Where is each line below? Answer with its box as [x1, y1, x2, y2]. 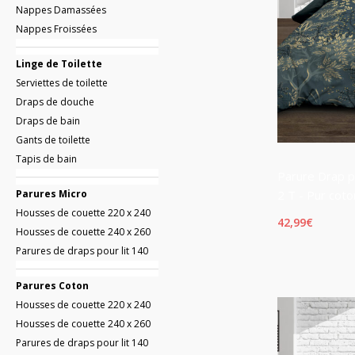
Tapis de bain [16, 152, 77, 166]
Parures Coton [16, 279, 89, 293]
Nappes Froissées [16, 22, 97, 36]
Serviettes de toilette [16, 76, 108, 90]
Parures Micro [16, 187, 87, 201]
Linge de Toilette [16, 57, 102, 71]
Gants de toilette [16, 133, 90, 147]
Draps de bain [16, 114, 80, 128]
